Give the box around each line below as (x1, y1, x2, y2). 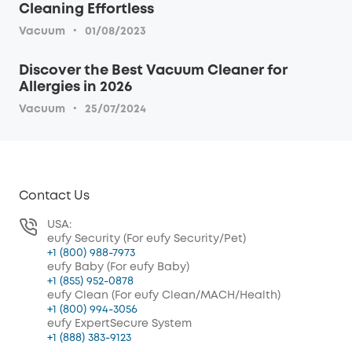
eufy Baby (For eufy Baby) (47, 262, 189, 273)
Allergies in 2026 (19, 81, 132, 94)
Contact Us (19, 190, 90, 203)
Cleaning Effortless (19, 3, 154, 16)
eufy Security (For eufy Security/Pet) (47, 234, 246, 244)
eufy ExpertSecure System (47, 319, 192, 329)
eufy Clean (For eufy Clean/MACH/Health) (47, 291, 280, 301)
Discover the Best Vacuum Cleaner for (19, 64, 288, 78)
